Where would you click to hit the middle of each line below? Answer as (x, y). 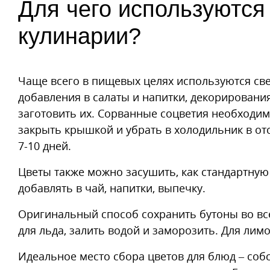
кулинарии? (80, 36)
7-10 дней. (46, 146)
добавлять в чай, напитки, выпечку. (112, 188)
